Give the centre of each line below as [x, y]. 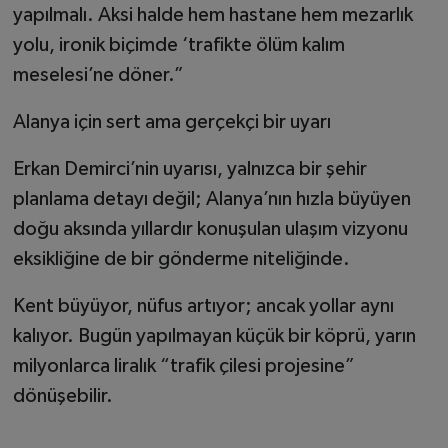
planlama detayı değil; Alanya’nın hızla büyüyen [211, 199]
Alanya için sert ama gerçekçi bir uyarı [171, 122]
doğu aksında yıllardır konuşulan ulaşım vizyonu [210, 229]
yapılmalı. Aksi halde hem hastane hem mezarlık [212, 15]
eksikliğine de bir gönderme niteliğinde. [181, 259]
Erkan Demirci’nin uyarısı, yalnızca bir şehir [189, 169]
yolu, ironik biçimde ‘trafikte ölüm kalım [178, 45]
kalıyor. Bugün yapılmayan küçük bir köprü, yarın [214, 336]
